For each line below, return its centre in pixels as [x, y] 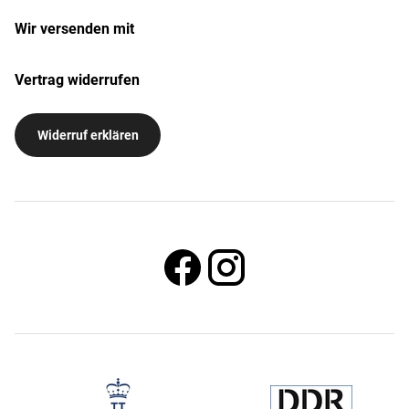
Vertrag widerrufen [77, 80]
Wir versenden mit [74, 29]
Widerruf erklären [88, 136]
